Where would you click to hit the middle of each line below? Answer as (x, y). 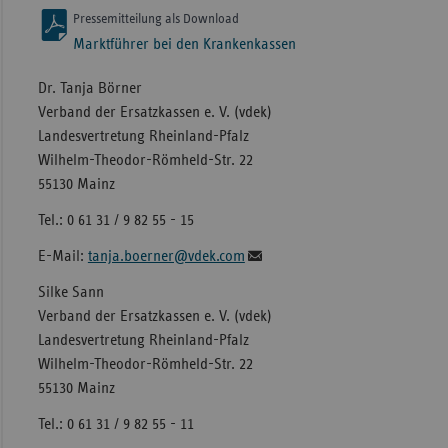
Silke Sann (70, 292)
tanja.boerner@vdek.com (166, 256)
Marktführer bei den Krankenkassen (184, 44)
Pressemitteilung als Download (155, 19)
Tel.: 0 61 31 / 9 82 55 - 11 (115, 424)
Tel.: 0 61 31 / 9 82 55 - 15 (115, 220)
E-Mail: (62, 256)
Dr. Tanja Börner (89, 88)
